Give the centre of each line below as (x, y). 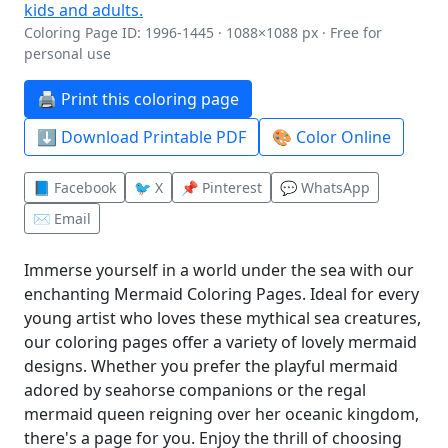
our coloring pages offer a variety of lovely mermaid (220, 342)
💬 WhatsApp (325, 187)
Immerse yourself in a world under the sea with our (219, 270)
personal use (67, 53)
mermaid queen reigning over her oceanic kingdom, (221, 414)
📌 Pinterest (221, 187)
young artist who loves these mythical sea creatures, (222, 318)
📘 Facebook (74, 187)
